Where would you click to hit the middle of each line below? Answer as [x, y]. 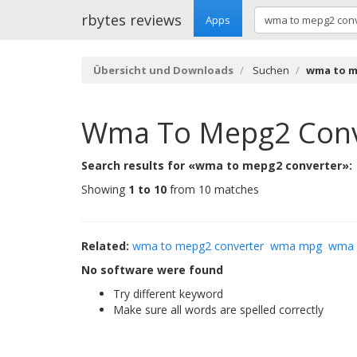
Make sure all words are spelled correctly [218, 310]
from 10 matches [213, 189]
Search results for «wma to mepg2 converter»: [217, 165]
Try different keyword [168, 294]
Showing [105, 189]
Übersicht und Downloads [163, 70]
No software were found [152, 270]
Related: [105, 246]
